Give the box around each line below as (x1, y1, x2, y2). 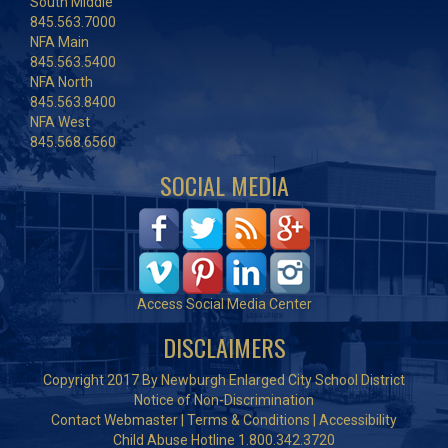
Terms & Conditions (187, 412, 310, 429)
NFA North (30, 74, 93, 91)
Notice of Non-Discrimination (134, 392, 314, 409)
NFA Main (30, 34, 89, 51)
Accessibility (319, 412, 397, 429)
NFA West (30, 114, 90, 131)
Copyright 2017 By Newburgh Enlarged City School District (43, 372, 405, 389)
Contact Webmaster (51, 412, 178, 429)
